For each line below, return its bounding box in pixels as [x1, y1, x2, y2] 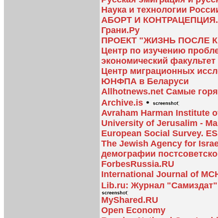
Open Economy [101, 205, 165, 216]
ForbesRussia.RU [101, 159, 174, 169]
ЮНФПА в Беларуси [101, 76, 189, 87]
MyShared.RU [101, 195, 158, 205]
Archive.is [101, 98, 143, 108]
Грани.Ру [101, 25, 140, 36]
